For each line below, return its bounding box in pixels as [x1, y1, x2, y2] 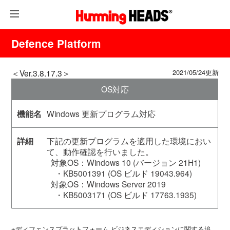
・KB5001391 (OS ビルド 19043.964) [46, 167, 192, 179]
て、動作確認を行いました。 [46, 146, 154, 158]
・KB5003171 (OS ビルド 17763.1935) [46, 189, 197, 201]
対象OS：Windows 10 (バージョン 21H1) [46, 157, 201, 168]
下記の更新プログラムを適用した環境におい [46, 135, 211, 147]
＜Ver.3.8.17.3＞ [11, 67, 71, 79]
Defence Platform [11, 36, 101, 51]
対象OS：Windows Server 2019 [46, 178, 166, 190]
